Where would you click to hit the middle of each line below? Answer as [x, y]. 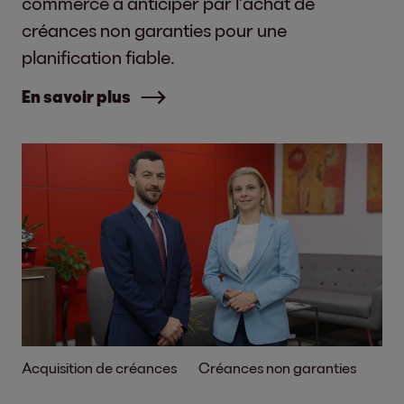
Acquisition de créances [99, 367]
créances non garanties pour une [154, 30]
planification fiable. [98, 57]
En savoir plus [76, 96]
